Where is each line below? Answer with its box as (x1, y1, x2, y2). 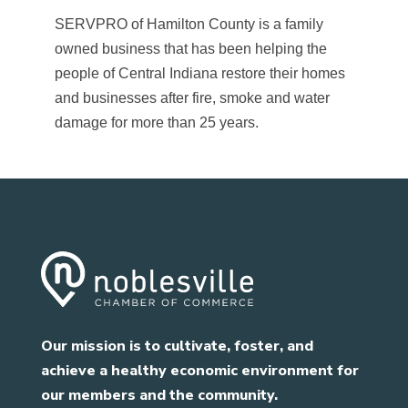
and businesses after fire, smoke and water (54, 89, 330, 106)
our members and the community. (40, 384, 278, 405)
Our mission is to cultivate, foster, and (40, 335, 313, 356)
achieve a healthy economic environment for (40, 360, 359, 381)
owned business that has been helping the (54, 40, 327, 56)
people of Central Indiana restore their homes (54, 65, 345, 81)
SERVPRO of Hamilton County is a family (54, 15, 323, 32)
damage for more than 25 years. (54, 114, 259, 130)
